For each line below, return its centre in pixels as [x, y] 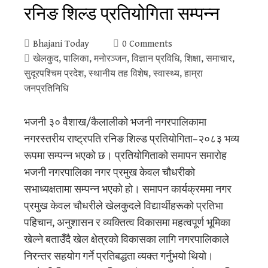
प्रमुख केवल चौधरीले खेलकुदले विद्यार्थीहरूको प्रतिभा [124, 206]
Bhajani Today [61, 44]
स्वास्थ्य [166, 74]
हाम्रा [194, 74]
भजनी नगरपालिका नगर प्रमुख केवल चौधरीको [109, 172]
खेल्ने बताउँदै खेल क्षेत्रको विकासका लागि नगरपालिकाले [127, 239]
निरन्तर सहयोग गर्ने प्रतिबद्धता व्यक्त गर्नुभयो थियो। [119, 256]
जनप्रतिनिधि [46, 89]
